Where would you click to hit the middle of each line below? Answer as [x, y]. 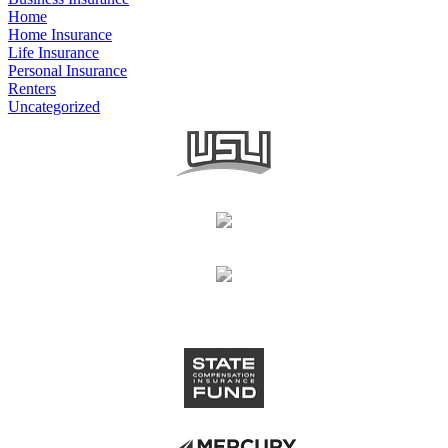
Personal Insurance [67, 70]
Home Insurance [60, 34]
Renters [32, 88]
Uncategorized [54, 106]
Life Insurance [53, 52]
